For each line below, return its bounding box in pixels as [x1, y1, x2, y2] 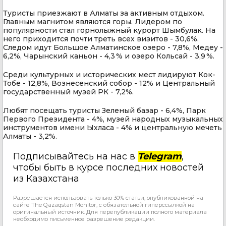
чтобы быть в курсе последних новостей [13, 162, 204, 174]
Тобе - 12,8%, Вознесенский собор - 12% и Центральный [3, 79, 215, 88]
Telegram [138, 151, 182, 162]
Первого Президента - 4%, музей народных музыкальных [3, 115, 223, 124]
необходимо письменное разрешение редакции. [13, 215, 155, 223]
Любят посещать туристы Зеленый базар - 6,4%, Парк [3, 106, 206, 116]
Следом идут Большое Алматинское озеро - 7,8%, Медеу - [3, 43, 223, 52]
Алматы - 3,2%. [3, 132, 57, 141]
